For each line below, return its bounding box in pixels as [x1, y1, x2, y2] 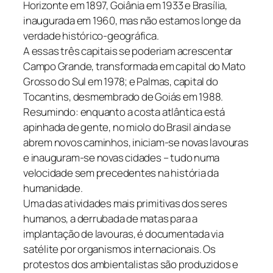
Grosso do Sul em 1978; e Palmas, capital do [23, 74, 218, 89]
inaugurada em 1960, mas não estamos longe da [23, 13, 241, 28]
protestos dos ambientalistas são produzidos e [23, 257, 239, 272]
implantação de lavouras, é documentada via [23, 227, 224, 241]
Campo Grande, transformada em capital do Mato [23, 59, 246, 74]
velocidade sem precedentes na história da [23, 166, 219, 180]
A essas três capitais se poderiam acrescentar [23, 44, 233, 58]
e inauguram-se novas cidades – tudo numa [23, 151, 220, 165]
